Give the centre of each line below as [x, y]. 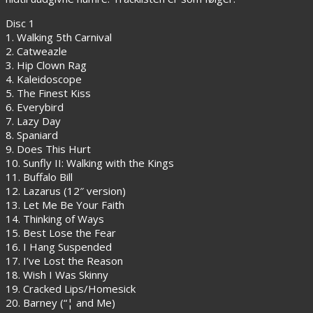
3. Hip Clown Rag [46, 65]
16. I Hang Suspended [59, 246]
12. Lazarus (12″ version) [66, 190]
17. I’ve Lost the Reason [64, 260]
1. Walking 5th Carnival [59, 37]
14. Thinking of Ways [55, 218]
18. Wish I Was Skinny [57, 274]
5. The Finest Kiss [48, 93]
